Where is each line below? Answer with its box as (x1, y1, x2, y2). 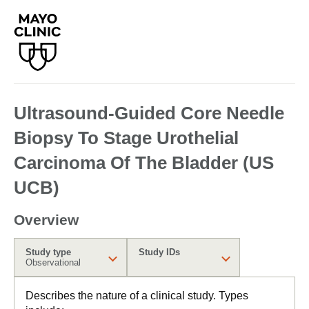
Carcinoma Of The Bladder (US (14, 152, 274, 173)
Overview (14, 212, 79, 228)
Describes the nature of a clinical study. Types (26, 290, 248, 301)
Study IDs (139, 247, 180, 257)
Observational (26, 257, 81, 268)
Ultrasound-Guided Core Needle (14, 103, 284, 123)
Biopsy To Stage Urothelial (14, 128, 239, 148)
